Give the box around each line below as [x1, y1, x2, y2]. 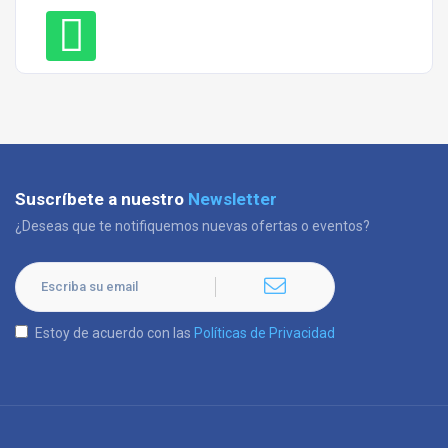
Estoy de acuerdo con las [35, 325, 194, 341]
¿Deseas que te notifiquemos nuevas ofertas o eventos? [15, 218, 370, 234]
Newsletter [188, 189, 277, 209]
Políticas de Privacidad [194, 325, 335, 341]
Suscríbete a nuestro [15, 189, 188, 209]
